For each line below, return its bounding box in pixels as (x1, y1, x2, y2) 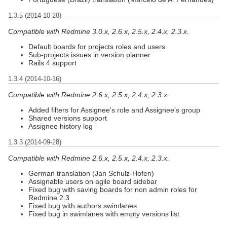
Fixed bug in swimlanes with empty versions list (28, 209, 179, 218)
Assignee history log (28, 122, 93, 130)
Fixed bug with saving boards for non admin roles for (28, 185, 197, 194)
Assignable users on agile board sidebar (28, 177, 157, 185)
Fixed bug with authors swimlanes (28, 201, 137, 210)
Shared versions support (28, 113, 107, 122)
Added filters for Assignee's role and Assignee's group (28, 105, 200, 114)
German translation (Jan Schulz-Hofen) (28, 169, 154, 177)
